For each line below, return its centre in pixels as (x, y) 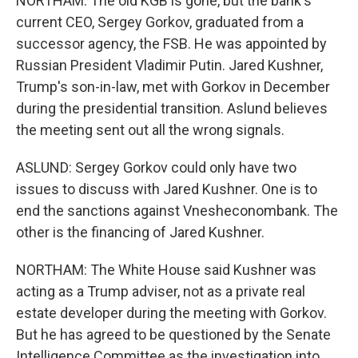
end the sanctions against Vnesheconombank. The (177, 211)
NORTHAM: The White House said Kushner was (166, 270)
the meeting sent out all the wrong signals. (150, 130)
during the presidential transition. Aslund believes (172, 108)
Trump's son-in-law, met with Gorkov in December (173, 87)
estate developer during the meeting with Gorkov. (171, 313)
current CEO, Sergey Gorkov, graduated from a (160, 22)
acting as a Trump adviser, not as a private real (161, 291)
